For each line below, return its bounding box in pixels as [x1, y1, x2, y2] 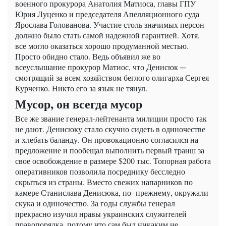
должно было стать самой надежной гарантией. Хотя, [15, 30, 200, 41]
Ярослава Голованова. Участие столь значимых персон [15, 19, 204, 30]
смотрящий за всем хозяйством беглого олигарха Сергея [15, 72, 209, 83]
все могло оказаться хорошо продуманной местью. [15, 40, 189, 51]
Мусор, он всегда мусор [15, 95, 142, 113]
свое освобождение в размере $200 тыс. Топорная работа [15, 155, 211, 166]
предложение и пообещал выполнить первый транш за [15, 145, 204, 156]
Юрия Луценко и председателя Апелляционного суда [15, 9, 199, 20]
